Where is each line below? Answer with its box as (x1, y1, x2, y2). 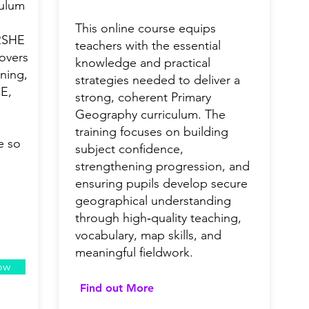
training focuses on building (75, 124, 228, 140)
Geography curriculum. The (75, 107, 226, 123)
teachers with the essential (75, 38, 221, 54)
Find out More (79, 281, 154, 295)
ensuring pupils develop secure (75, 176, 248, 192)
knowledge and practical (75, 55, 210, 71)
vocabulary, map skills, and (75, 228, 221, 243)
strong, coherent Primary (75, 90, 211, 106)
